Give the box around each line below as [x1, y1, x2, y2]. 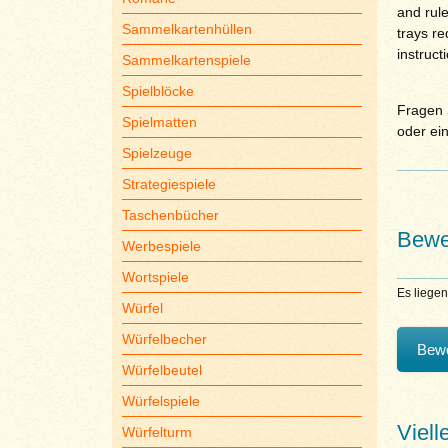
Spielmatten [121, 114, 197, 130]
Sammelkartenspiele [121, 52, 251, 68]
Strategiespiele [121, 176, 216, 192]
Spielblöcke [121, 83, 194, 99]
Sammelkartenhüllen [121, 21, 252, 37]
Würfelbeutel [121, 362, 202, 378]
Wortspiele [121, 269, 189, 285]
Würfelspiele [121, 393, 200, 409]
